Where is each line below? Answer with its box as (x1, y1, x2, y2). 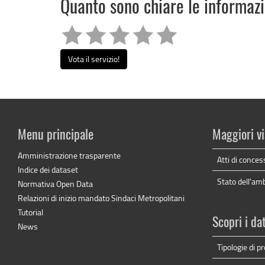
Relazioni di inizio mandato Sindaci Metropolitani (18, 192, 185, 204)
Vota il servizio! (68, 53, 119, 65)
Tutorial (18, 206, 43, 218)
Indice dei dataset (18, 164, 78, 176)
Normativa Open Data (18, 178, 93, 190)
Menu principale (18, 129, 93, 143)
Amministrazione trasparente (18, 150, 121, 161)
